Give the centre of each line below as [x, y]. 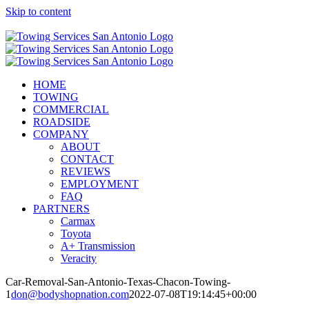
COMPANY [61, 134]
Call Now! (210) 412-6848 [65, 24]
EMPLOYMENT [100, 184]
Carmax [78, 221]
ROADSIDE [62, 122]
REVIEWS [86, 171]
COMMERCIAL [71, 109]
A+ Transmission [98, 246]
